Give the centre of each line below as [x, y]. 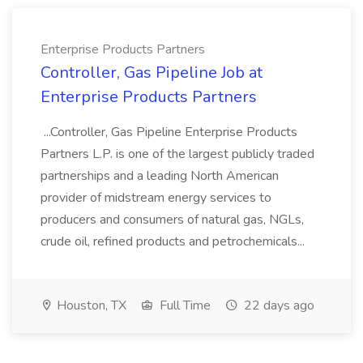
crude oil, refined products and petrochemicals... [174, 241]
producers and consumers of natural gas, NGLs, [172, 220]
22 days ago [278, 305]
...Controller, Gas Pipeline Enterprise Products [169, 132]
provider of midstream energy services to [156, 198]
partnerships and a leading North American [160, 176]
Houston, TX [90, 305]
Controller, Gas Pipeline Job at [152, 73]
